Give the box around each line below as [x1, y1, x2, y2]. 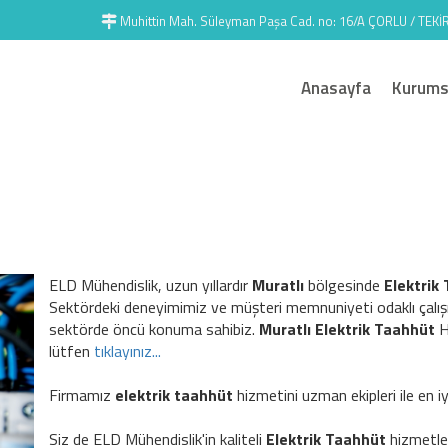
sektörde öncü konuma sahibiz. [49, 317, 260, 342]
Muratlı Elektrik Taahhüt [259, 317, 436, 342]
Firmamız [49, 383, 116, 408]
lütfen [49, 339, 95, 364]
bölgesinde [304, 273, 385, 298]
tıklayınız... [94, 339, 162, 364]
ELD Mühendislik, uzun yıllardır [49, 273, 253, 298]
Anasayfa [301, 74, 371, 101]
